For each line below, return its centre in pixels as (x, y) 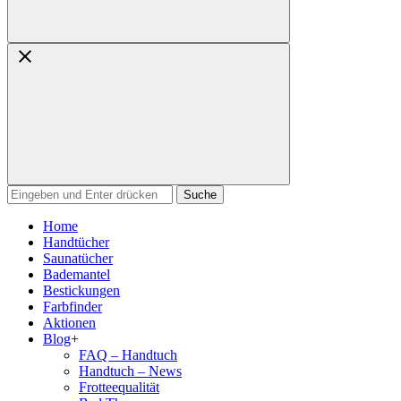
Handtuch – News (130, 371)
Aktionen (69, 323)
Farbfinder (73, 307)
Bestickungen (81, 290)
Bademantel (77, 274)
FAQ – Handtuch (128, 355)
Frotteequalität (119, 387)
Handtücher (76, 242)
